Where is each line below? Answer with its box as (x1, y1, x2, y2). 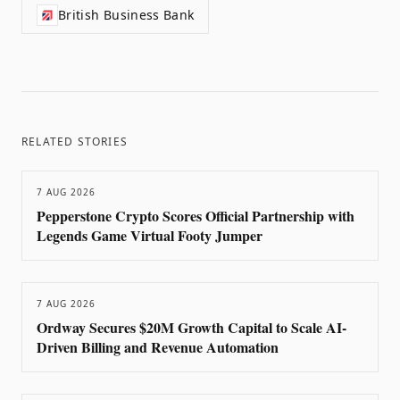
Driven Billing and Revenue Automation (37, 337, 279, 357)
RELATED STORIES (21, 134, 128, 149)
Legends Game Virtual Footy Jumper (37, 225, 262, 246)
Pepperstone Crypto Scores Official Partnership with (37, 205, 354, 226)
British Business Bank (58, 6, 195, 23)
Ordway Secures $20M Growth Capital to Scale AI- (37, 317, 346, 337)
